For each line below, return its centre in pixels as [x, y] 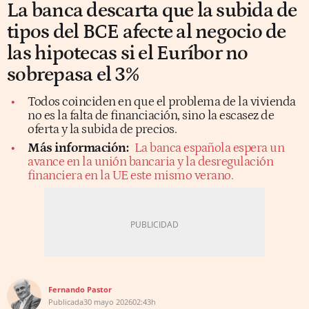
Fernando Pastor [80, 289]
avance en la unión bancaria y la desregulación [150, 161]
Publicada [66, 301]
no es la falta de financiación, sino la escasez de [151, 115]
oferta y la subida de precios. [102, 129]
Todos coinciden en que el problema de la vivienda [162, 101]
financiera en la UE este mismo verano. [130, 175]
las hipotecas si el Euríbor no [128, 53]
